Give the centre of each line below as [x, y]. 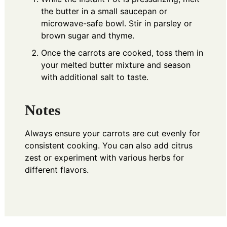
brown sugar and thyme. [88, 35]
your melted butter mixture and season [116, 65]
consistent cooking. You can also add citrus [109, 145]
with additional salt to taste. [95, 77]
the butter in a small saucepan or [104, 11]
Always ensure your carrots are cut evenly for [112, 133]
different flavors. [57, 169]
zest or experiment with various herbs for [104, 157]
